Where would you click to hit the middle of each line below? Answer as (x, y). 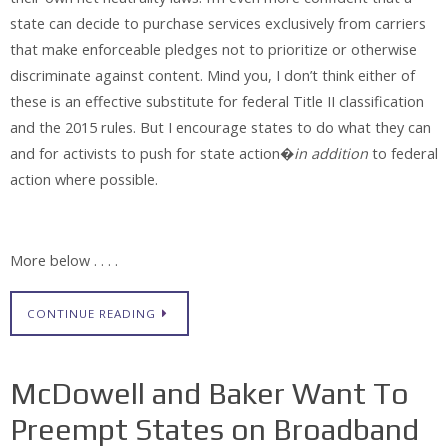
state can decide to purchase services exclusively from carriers (218, 23)
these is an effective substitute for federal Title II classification (217, 101)
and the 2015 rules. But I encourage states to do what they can (220, 127)
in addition (331, 153)
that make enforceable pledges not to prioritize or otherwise (213, 49)
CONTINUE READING (91, 314)
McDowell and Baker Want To (209, 393)
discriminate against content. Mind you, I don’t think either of (212, 75)
